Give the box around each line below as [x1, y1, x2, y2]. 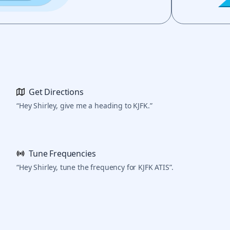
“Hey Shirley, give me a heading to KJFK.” [16, 101, 152, 111]
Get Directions [29, 86, 84, 98]
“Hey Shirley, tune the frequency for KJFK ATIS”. [16, 162, 174, 172]
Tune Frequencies [29, 148, 96, 160]
